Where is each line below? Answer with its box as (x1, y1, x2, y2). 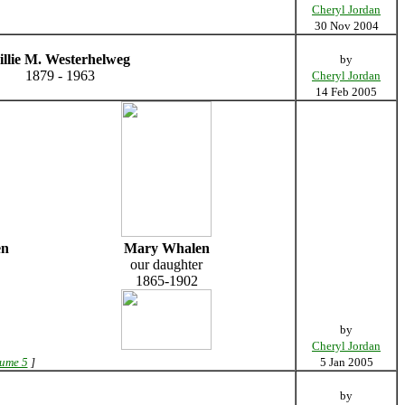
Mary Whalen (123, 240, 210, 256)
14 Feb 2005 (316, 84, 377, 99)
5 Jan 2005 (319, 354, 373, 369)
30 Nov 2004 (314, 18, 379, 33)
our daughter (130, 256, 202, 272)
